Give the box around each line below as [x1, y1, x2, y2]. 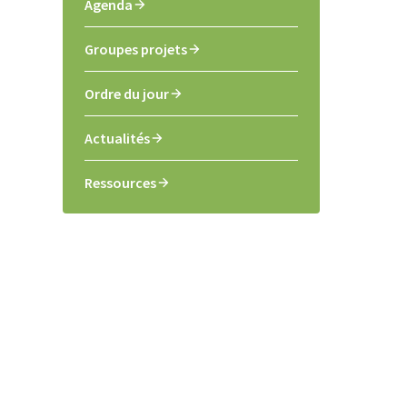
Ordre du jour [84, 84, 170, 103]
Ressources [84, 174, 157, 192]
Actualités [84, 129, 151, 147]
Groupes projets [84, 40, 188, 58]
